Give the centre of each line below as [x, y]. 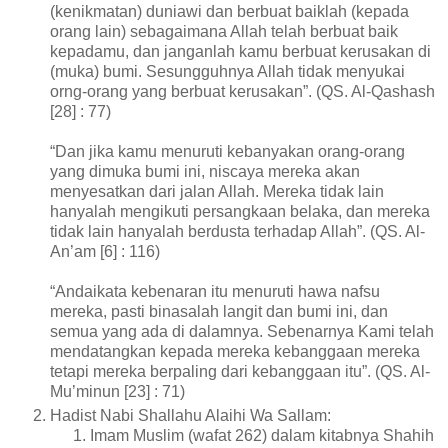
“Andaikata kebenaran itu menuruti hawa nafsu [215, 291]
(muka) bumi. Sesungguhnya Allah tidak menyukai [227, 71]
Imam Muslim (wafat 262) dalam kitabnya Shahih [262, 435]
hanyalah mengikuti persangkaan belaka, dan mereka [240, 211]
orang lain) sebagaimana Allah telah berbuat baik [224, 31]
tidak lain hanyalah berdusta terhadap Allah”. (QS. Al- [237, 231]
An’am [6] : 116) [105, 251]
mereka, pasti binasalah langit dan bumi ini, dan [219, 311]
